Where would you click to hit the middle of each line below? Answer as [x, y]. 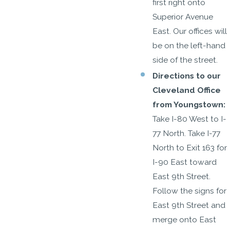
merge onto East [185, 220]
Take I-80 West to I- [190, 119]
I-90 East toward [185, 162]
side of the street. [186, 60]
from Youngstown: [189, 105]
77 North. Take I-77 [187, 133]
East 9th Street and [189, 205]
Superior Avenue [183, 16]
